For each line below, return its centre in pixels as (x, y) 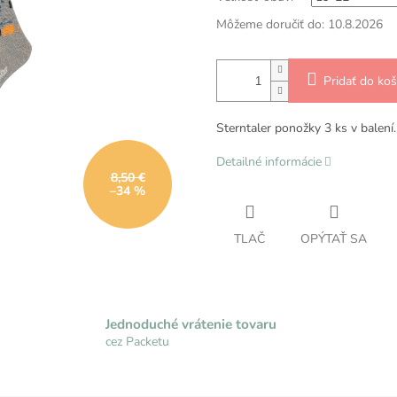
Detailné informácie (269, 162)
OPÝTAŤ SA (334, 239)
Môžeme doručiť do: (270, 25)
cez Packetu (138, 341)
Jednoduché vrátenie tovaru (191, 323)
